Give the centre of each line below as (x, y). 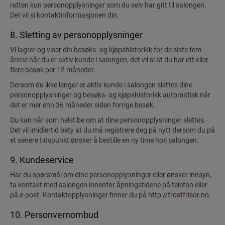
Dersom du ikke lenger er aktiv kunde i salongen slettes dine (101, 85)
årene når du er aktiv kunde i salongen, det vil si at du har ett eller (109, 60)
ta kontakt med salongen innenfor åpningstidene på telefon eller (109, 185)
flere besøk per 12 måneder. (53, 70)
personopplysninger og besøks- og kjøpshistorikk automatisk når (110, 95)
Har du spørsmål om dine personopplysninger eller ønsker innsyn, (111, 175)
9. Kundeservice (42, 160)
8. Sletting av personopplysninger (76, 35)
